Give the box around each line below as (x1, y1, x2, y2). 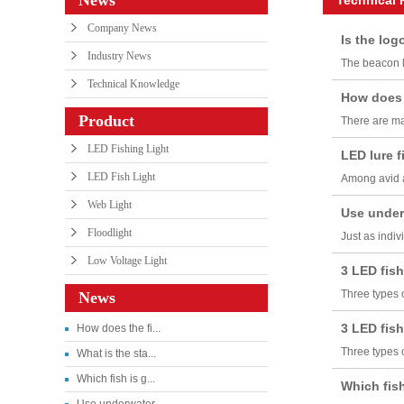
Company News (87, 21, 157, 34)
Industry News (87, 49, 151, 62)
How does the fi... (77, 321, 161, 335)
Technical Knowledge (87, 77, 179, 90)
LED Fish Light (87, 170, 155, 183)
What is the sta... (77, 346, 156, 360)
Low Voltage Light (87, 253, 167, 267)
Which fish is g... (77, 372, 155, 385)
